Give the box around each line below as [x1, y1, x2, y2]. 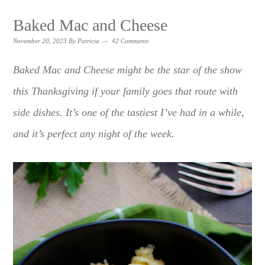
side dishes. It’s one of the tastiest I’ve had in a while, [13, 106, 245, 118]
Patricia [77, 37, 100, 44]
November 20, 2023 [13, 37, 67, 44]
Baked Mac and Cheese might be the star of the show [13, 64, 243, 76]
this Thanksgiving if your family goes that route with [13, 85, 238, 97]
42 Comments [112, 37, 149, 44]
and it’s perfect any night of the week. [13, 128, 175, 140]
